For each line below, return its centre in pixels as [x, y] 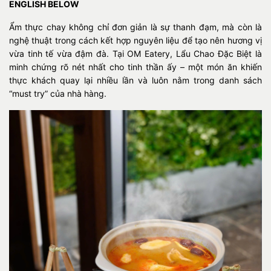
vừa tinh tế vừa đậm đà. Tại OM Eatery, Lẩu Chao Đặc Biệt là [135, 54]
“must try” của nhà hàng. [58, 93]
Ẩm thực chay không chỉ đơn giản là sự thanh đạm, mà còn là [135, 27]
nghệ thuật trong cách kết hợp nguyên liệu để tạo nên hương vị [135, 40]
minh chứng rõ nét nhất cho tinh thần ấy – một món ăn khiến [135, 67]
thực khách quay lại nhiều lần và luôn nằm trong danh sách [135, 80]
